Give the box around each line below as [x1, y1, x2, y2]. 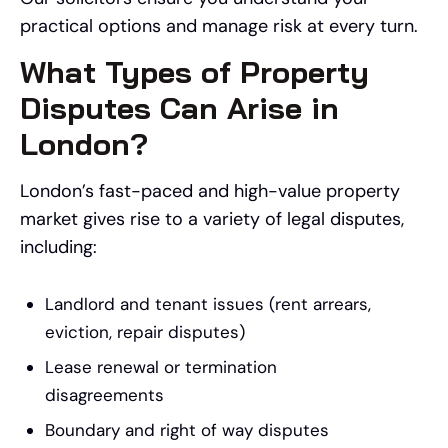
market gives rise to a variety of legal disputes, [20, 207, 404, 232]
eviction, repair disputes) [45, 321, 245, 344]
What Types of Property [20, 53, 369, 92]
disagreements [45, 384, 164, 407]
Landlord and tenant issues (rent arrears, [45, 293, 371, 316]
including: [20, 235, 97, 260]
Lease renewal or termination [45, 356, 277, 379]
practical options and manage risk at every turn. [20, 13, 418, 38]
